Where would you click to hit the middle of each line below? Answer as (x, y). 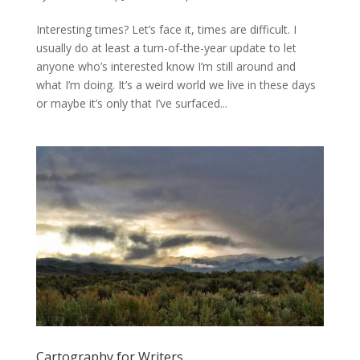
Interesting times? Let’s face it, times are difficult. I (166, 29)
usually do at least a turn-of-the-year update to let (166, 47)
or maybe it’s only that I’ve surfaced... (131, 103)
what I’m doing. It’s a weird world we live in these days (176, 84)
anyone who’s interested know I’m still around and (166, 66)
